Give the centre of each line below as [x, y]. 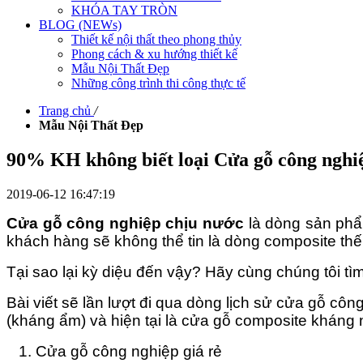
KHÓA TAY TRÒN [124, 10]
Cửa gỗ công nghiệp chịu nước [125, 223]
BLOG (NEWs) [80, 25]
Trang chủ [65, 111]
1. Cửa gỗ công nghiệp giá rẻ [114, 351]
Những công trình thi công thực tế [158, 83]
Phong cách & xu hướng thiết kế [154, 54]
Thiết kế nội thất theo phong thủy [156, 39]
